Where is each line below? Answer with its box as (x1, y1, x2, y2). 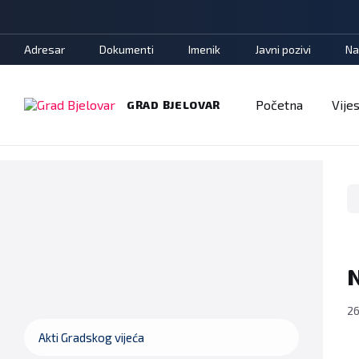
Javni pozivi (255, 42, 311, 56)
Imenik (188, 42, 220, 56)
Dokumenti (99, 42, 154, 56)
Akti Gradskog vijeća (38, 330, 144, 345)
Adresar (24, 42, 65, 56)
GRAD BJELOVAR (127, 98, 221, 111)
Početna (256, 97, 303, 112)
